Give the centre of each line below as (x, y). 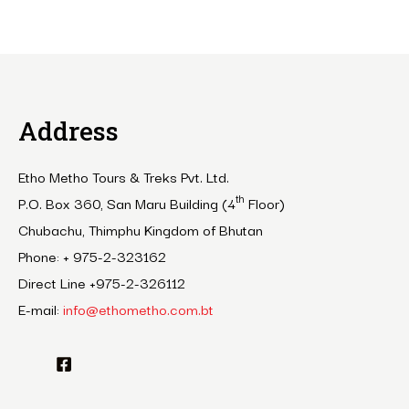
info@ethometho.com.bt (138, 309)
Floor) (265, 203)
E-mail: (41, 309)
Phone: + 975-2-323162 (92, 256)
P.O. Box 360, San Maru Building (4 (127, 203)
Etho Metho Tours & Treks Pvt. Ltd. (124, 177)
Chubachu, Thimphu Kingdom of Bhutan (141, 230)
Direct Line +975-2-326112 (102, 283)
